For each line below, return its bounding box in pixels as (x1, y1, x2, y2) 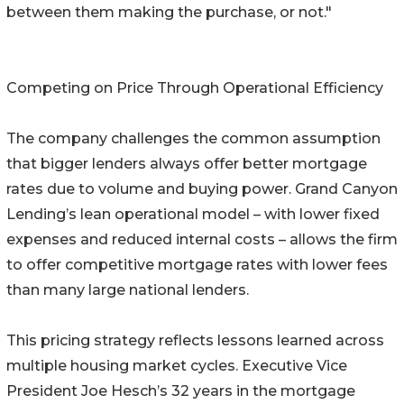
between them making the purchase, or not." (6, 4, 332, 22)
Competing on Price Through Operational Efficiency (6, 79, 383, 97)
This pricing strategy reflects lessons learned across (6, 332, 384, 350)
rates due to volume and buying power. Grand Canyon (6, 180, 398, 198)
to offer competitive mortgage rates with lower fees (6, 256, 388, 274)
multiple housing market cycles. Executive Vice (6, 357, 347, 375)
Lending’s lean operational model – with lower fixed (6, 206, 380, 224)
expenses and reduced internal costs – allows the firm (6, 231, 398, 249)
